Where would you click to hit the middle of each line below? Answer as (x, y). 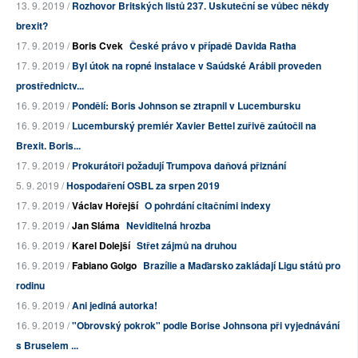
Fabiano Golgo (104, 266)
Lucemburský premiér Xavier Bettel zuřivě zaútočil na (194, 126)
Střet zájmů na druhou (187, 246)
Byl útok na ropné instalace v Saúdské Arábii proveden (197, 66)
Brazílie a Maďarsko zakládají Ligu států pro (242, 266)
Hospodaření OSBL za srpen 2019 (143, 186)
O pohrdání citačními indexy (208, 206)
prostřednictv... (50, 86)
